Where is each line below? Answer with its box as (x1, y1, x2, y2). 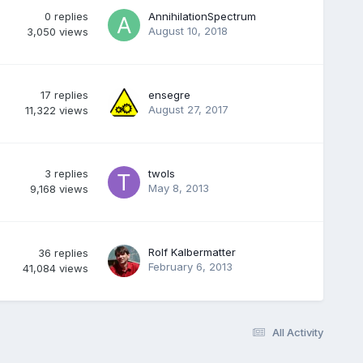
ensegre (147, 88, 190, 101)
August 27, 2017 (147, 102, 228, 116)
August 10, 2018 (147, 23, 228, 37)
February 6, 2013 (147, 259, 233, 273)
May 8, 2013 (147, 181, 209, 194)
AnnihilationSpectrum (147, 9, 256, 23)
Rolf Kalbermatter (147, 245, 236, 258)
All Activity (272, 325, 324, 339)
